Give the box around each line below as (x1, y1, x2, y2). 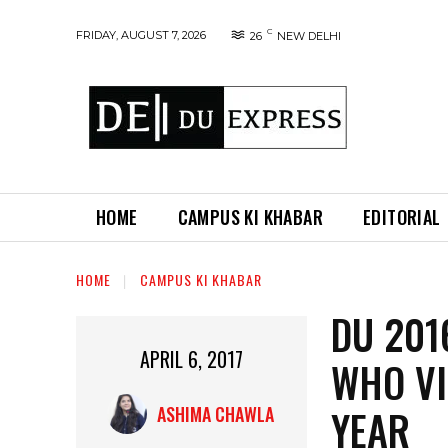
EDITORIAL (363, 204, 441, 230)
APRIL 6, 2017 (140, 344, 244, 375)
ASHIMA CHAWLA (156, 401, 274, 428)
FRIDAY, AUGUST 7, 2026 (76, 27, 206, 42)
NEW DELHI (277, 29, 341, 43)
